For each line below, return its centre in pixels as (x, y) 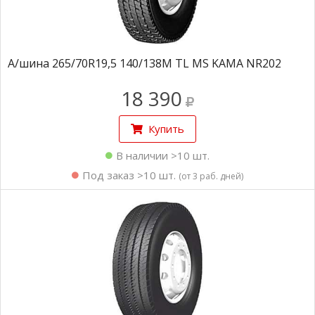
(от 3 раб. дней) (211, 176)
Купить (166, 129)
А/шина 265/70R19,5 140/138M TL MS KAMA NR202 (144, 63)
